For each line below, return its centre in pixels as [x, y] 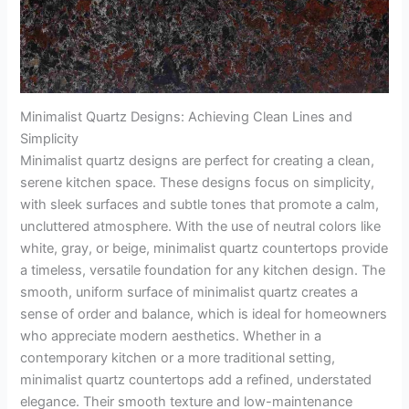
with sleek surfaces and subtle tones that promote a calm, [200, 205]
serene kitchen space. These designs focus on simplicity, [198, 183]
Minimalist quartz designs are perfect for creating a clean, [198, 161]
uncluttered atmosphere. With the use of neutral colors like [201, 227]
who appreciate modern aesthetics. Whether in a [171, 336]
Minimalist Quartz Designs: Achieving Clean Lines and [187, 117]
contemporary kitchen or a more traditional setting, [178, 358]
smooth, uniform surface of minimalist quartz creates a [189, 293]
